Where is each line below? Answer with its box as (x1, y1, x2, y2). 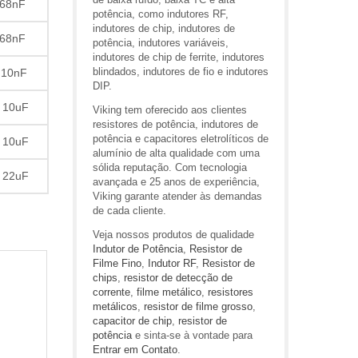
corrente (93, 286, 130, 298)
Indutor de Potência (93, 243, 183, 255)
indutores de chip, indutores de (93, 22, 235, 34)
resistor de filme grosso (144, 300, 253, 312)
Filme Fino (93, 257, 141, 269)
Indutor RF (148, 257, 196, 269)
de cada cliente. (93, 205, 166, 217)
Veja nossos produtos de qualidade (93, 229, 254, 241)
